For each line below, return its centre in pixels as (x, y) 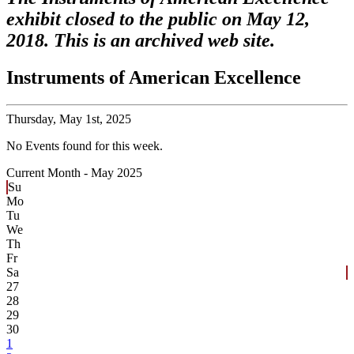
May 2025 (117, 172)
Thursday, (31, 119)
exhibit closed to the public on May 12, (158, 19)
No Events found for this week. (85, 145)
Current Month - (49, 172)
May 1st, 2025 (94, 119)
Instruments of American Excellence (154, 78)
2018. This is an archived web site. (141, 41)
